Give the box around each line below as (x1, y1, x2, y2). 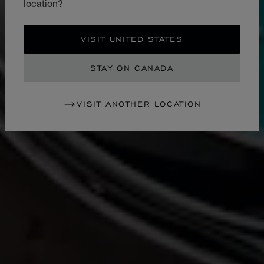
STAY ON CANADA (90, 62, 174, 73)
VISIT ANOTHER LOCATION (77, 98, 202, 109)
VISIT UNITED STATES (81, 34, 183, 44)
